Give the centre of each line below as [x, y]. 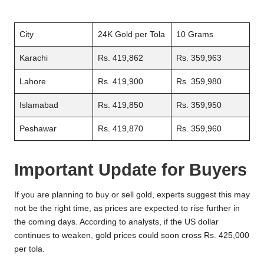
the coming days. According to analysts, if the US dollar [116, 222]
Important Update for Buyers [131, 170]
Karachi [34, 58]
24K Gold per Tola [131, 35]
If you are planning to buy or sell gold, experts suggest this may [132, 195]
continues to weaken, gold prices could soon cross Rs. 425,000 [132, 236]
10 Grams [195, 35]
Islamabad [39, 105]
